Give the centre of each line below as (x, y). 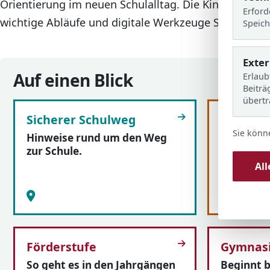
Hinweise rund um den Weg (96, 138)
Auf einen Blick (73, 80)
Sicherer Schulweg (81, 120)
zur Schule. (54, 151)
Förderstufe (61, 246)
